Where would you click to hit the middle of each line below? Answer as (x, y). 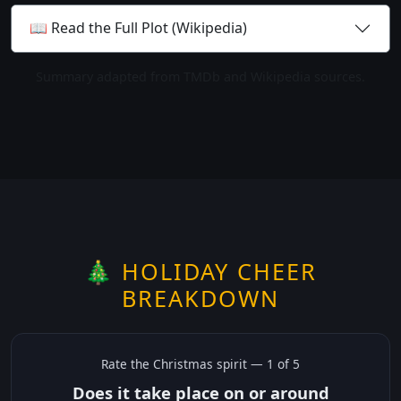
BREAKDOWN (200, 298)
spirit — (240, 363)
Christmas (183, 363)
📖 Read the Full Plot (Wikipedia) (138, 28)
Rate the (127, 363)
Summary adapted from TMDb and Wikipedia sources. (200, 76)
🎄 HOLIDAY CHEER (200, 271)
